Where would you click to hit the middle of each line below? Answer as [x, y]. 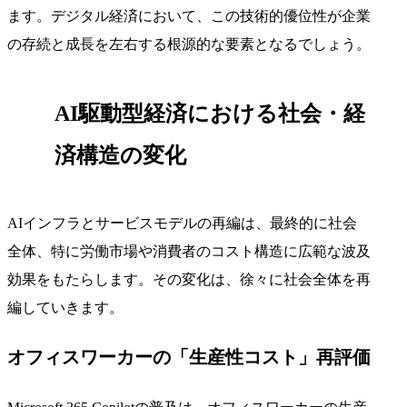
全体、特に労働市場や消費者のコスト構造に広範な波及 [189, 251]
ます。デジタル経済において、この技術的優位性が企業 [189, 15]
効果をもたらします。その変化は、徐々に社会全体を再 [189, 279]
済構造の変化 [120, 155]
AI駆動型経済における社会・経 [210, 113]
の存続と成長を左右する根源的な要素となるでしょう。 [189, 44]
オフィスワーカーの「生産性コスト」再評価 [189, 357]
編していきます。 [65, 307]
